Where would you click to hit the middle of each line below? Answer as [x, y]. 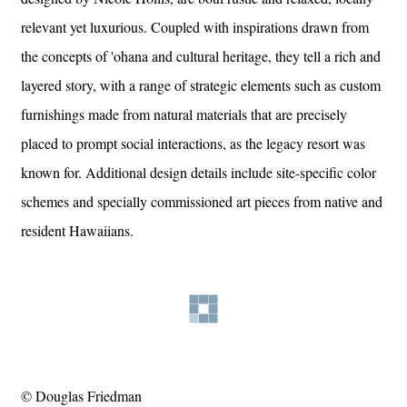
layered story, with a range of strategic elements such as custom [201, 84]
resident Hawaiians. [77, 230]
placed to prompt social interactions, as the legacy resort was [193, 143]
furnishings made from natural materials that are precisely [184, 114]
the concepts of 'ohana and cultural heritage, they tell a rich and [201, 55]
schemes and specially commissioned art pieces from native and [202, 201]
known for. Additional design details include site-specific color [199, 172]
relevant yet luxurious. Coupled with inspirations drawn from [195, 26]
